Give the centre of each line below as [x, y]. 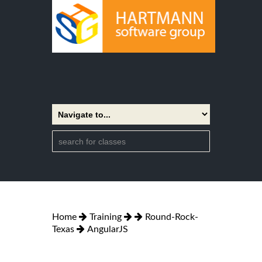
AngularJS [108, 229]
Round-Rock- [172, 217]
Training [106, 217]
